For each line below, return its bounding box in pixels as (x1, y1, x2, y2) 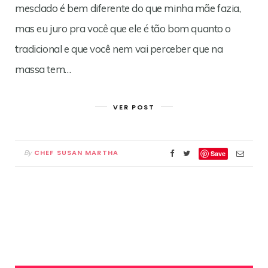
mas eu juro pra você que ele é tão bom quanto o (15, 22, 232, 35)
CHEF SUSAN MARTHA (34, 148, 118, 157)
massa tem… (15, 63, 71, 75)
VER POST (113, 102, 155, 112)
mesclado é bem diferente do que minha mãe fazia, (15, 2, 241, 14)
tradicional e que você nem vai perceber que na (15, 42, 223, 55)
